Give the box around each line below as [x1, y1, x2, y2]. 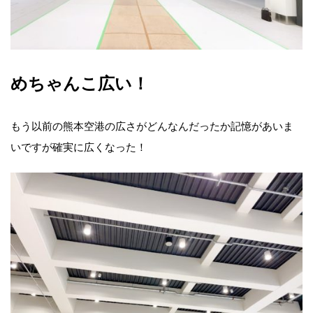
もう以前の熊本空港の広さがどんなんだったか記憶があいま [10, 117, 293, 133]
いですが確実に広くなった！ [10, 138, 147, 154]
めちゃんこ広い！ [10, 70, 149, 94]
